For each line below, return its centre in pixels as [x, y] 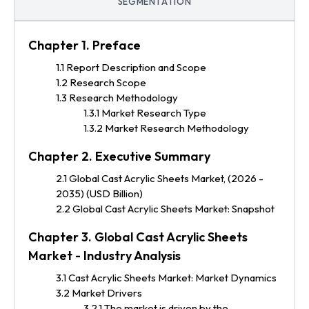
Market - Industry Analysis [104, 255]
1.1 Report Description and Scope [131, 67]
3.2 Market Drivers [99, 292]
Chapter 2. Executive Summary [119, 156]
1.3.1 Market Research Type [145, 112]
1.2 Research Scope [101, 82]
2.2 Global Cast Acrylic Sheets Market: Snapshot [165, 208]
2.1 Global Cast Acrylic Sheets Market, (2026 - [160, 178]
